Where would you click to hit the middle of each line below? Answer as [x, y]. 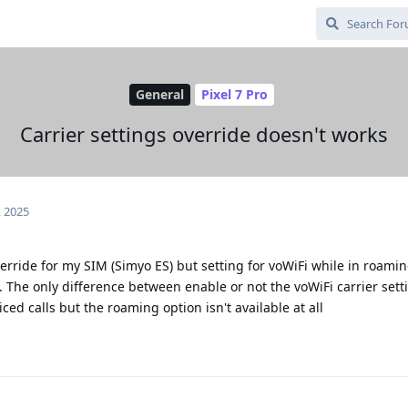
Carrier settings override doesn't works [204, 133]
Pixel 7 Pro [235, 95]
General [160, 95]
